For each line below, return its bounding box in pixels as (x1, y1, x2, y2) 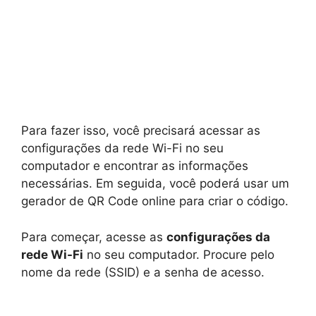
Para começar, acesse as (21, 229, 166, 244)
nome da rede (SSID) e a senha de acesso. (21, 265, 265, 279)
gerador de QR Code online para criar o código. (21, 194, 288, 209)
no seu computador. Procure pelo (83, 247, 274, 262)
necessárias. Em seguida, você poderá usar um (21, 176, 289, 191)
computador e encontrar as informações (21, 159, 248, 174)
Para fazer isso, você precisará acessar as (21, 123, 260, 138)
